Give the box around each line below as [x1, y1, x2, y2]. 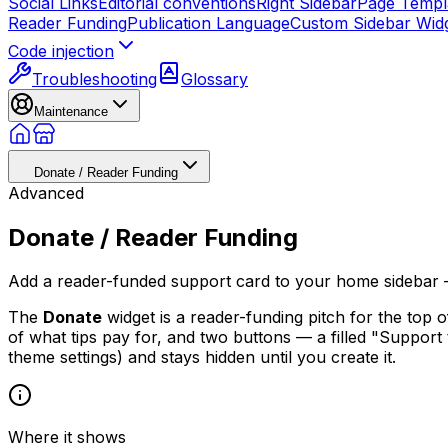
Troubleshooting [32, 68, 157, 89]
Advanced [8, 182, 84, 203]
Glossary [181, 68, 248, 89]
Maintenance [34, 103, 108, 119]
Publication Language [127, 12, 290, 33]
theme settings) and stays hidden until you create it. [8, 347, 396, 368]
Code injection [8, 40, 114, 61]
